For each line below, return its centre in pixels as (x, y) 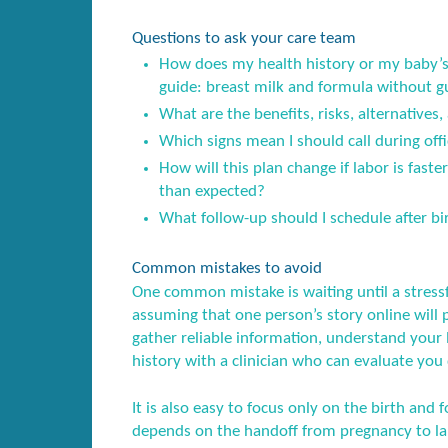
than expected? (212, 192)
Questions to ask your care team (244, 39)
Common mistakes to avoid (227, 268)
